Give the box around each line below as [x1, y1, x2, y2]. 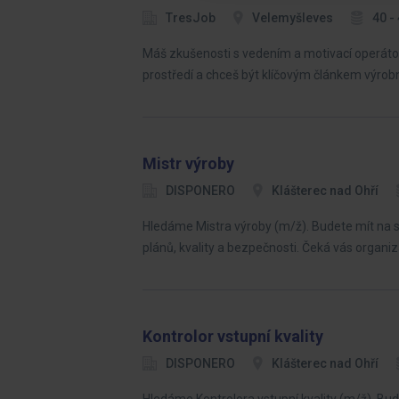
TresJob [166, 11, 216, 25]
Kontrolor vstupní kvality [142, 327, 323, 346]
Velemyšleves [252, 11, 333, 25]
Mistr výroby [142, 154, 234, 173]
